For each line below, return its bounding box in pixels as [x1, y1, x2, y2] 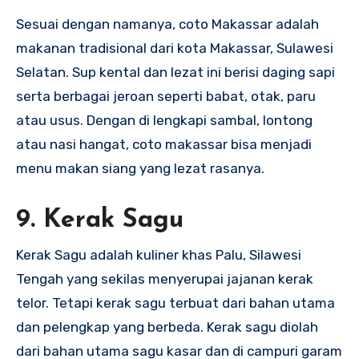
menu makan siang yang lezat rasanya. [16, 160, 264, 177]
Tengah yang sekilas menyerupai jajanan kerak [16, 270, 313, 287]
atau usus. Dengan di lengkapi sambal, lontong [16, 112, 313, 129]
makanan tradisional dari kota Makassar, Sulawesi [16, 40, 333, 57]
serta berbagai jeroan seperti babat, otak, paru [16, 88, 316, 105]
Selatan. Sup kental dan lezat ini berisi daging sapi [16, 64, 335, 81]
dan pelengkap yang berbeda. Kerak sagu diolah [16, 318, 318, 335]
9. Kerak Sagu [16, 208, 184, 234]
